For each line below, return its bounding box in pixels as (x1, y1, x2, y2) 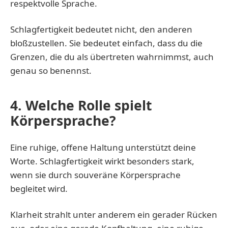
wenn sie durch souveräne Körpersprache (10, 168, 181, 181)
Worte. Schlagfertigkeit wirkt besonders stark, (10, 155, 194, 167)
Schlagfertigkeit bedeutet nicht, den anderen (10, 23, 192, 35)
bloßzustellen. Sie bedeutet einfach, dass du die (10, 37, 203, 49)
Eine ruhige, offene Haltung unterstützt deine (10, 141, 196, 153)
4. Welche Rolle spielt (10, 96, 152, 115)
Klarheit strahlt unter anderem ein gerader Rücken (10, 208, 217, 220)
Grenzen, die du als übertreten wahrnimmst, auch (10, 50, 214, 63)
